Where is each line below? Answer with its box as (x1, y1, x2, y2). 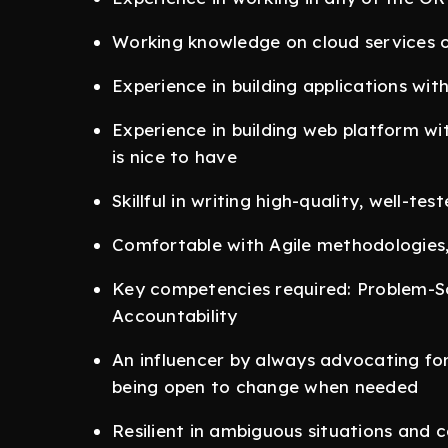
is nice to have (112, 146, 237, 168)
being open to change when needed (112, 376, 418, 398)
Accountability (112, 305, 238, 327)
